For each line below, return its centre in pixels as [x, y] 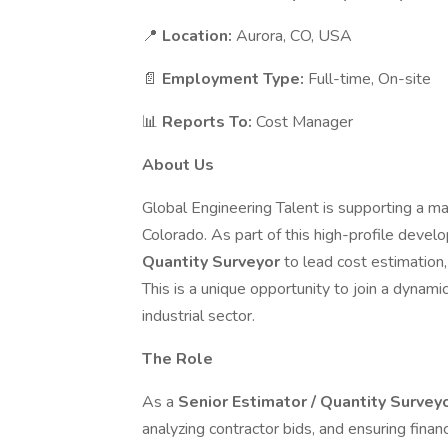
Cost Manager [304, 122]
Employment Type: [235, 79]
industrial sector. [198, 316]
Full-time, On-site [369, 79]
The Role [177, 359]
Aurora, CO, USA [294, 36]
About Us [178, 165]
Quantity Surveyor [213, 262]
